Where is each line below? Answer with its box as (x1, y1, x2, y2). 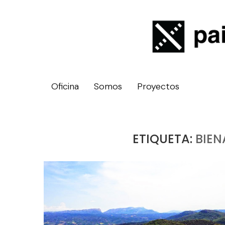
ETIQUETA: (133, 130, 196, 147)
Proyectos (137, 80, 179, 92)
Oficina (51, 80, 79, 92)
